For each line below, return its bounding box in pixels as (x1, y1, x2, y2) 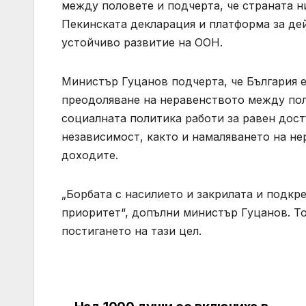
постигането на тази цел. (61, 224, 201, 238)
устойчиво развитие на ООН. (61, 36, 223, 50)
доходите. (61, 148, 118, 163)
